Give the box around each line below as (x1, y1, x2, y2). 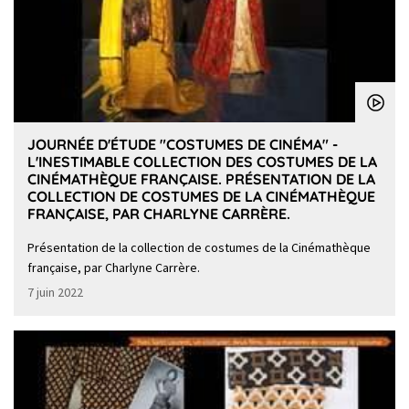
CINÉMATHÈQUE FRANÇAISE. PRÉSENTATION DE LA (27, 170, 375, 189)
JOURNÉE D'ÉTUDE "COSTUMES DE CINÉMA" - (27, 135, 338, 154)
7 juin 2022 (27, 284, 83, 301)
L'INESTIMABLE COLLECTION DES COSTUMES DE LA (27, 152, 377, 172)
